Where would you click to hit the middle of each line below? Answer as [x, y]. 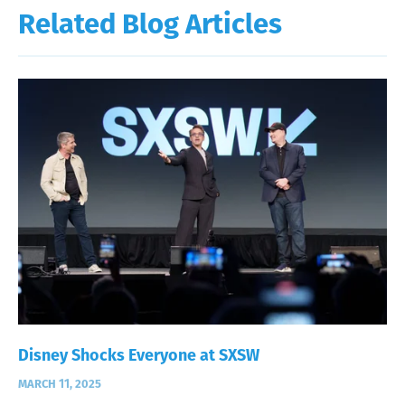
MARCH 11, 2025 [60, 383]
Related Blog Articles [150, 24]
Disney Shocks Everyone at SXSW [139, 355]
